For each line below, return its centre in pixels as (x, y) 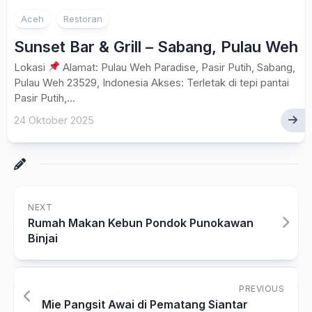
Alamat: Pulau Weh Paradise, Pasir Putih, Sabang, (178, 67)
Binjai (43, 238)
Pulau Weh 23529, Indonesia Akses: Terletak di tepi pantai (151, 82)
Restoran (83, 18)
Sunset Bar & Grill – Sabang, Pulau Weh (156, 46)
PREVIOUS (262, 288)
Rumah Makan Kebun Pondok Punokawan (141, 223)
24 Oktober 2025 (54, 120)
